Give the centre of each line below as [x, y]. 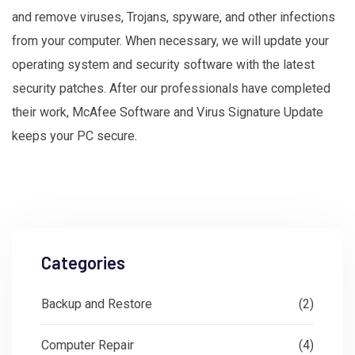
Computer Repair [88, 345]
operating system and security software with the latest [163, 65]
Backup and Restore [97, 304]
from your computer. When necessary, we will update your [170, 41]
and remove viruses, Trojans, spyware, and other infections [174, 17]
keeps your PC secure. [74, 136]
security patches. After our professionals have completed [171, 89]
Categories [83, 263]
